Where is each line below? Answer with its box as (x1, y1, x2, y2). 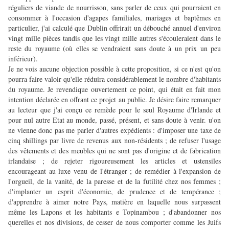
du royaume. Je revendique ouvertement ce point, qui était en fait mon (8, 84, 221, 95)
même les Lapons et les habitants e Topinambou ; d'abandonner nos (8, 207, 221, 217)
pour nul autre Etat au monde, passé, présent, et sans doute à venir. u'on (8, 115, 221, 125)
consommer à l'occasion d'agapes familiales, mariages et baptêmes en (8, 13, 221, 23)
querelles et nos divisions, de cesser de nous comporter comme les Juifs (8, 217, 221, 227)
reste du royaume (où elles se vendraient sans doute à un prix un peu (8, 43, 221, 54)
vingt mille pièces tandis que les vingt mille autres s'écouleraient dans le (8, 33, 221, 43)
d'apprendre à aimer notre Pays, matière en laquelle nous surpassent (8, 197, 221, 207)
